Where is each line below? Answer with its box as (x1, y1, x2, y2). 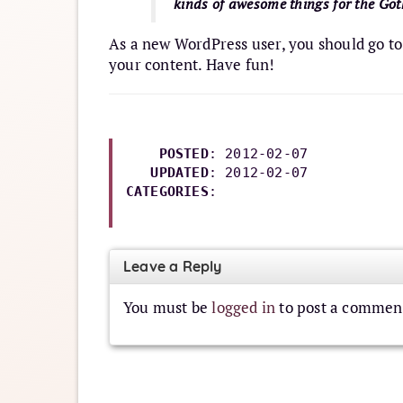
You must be (123, 298, 212, 318)
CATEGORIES (125, 184, 209, 201)
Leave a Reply (123, 257, 222, 276)
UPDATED (150, 165, 209, 182)
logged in (211, 298, 276, 318)
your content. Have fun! (109, 55, 275, 75)
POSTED (158, 146, 209, 163)
